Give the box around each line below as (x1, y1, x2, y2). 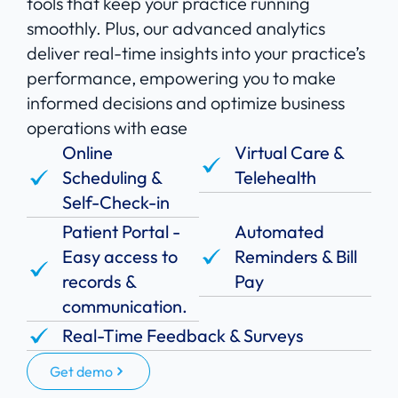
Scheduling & (62, 166, 162, 189)
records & (62, 270, 136, 293)
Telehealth (235, 166, 316, 189)
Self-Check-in (62, 191, 170, 214)
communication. (62, 295, 187, 318)
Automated (235, 220, 324, 243)
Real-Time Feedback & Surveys (62, 324, 304, 347)
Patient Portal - (62, 220, 180, 243)
